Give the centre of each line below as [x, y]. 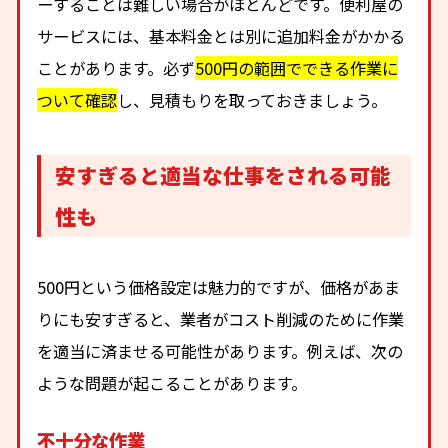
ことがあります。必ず [116, 67]
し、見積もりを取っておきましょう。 [252, 99]
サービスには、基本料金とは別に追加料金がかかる [221, 35]
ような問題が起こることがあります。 [172, 383]
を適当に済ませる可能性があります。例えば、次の [220, 351]
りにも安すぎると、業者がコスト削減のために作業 [221, 319]
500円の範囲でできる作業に [297, 67]
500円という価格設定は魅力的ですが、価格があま [219, 287]
